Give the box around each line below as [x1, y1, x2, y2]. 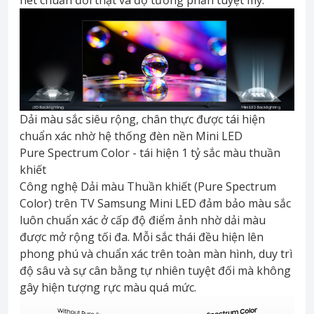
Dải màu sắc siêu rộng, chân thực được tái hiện [20, 111, 265, 128]
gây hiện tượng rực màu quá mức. [20, 280, 196, 296]
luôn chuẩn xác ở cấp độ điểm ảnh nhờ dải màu [20, 212, 266, 228]
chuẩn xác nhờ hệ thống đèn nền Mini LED [20, 128, 243, 144]
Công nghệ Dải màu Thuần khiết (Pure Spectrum [20, 179, 276, 195]
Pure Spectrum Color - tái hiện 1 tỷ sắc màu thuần [20, 145, 280, 161]
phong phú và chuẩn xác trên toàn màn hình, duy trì [20, 246, 292, 262]
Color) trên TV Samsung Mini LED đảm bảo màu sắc [20, 196, 291, 212]
